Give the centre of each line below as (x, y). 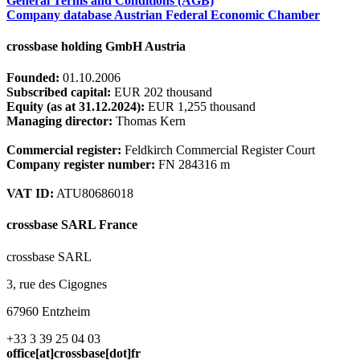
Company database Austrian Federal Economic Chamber (163, 14)
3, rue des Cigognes (57, 284)
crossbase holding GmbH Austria (96, 46)
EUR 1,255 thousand (200, 107)
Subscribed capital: (59, 92)
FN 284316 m (192, 165)
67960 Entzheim (48, 311)
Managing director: (59, 121)
